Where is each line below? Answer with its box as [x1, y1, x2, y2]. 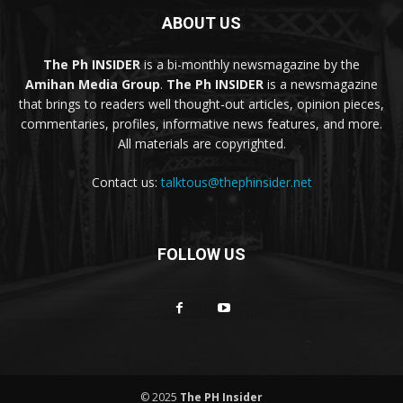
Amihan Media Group [25, 75, 160, 93]
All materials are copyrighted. [117, 134, 286, 152]
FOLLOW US [157, 244, 246, 264]
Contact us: [91, 173, 161, 191]
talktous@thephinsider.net [160, 173, 312, 191]
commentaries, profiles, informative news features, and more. [21, 114, 382, 132]
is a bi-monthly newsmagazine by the [140, 55, 360, 73]
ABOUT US [162, 13, 241, 32]
